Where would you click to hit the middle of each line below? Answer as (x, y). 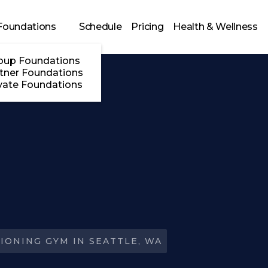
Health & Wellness (217, 26)
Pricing (147, 26)
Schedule (100, 26)
